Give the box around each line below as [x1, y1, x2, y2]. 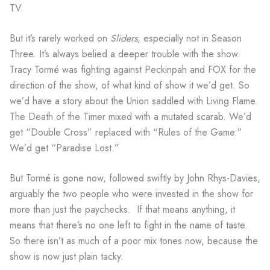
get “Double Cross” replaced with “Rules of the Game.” [10, 125, 242, 139]
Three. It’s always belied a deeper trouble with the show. [10, 46, 240, 61]
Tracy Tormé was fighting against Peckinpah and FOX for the [10, 62, 256, 77]
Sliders [110, 31, 137, 45]
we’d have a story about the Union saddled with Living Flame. [10, 93, 258, 108]
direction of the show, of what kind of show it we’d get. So [10, 78, 250, 92]
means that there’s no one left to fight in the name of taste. [10, 218, 248, 232]
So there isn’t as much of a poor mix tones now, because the [10, 233, 258, 248]
